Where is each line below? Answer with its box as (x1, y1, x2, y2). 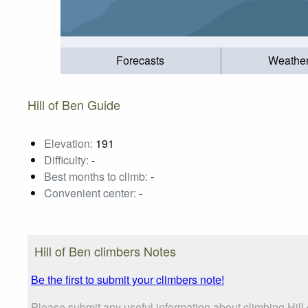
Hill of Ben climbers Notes (34, 241, 176, 260)
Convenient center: (44, 184, 136, 201)
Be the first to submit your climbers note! (31, 271, 224, 287)
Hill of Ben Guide (27, 95, 120, 113)
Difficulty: (44, 151, 89, 168)
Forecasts (116, 52, 165, 69)
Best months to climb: (44, 168, 148, 184)
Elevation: (44, 135, 93, 151)
